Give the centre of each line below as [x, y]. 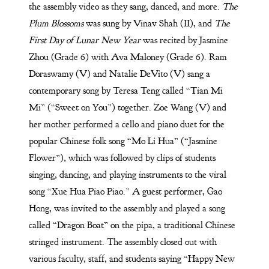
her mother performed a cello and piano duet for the [126, 125]
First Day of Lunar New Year [84, 41]
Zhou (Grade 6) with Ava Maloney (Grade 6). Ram [128, 57]
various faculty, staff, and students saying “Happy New [131, 259]
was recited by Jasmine [184, 41]
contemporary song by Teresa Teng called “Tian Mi [125, 91]
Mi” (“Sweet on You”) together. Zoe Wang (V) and [127, 108]
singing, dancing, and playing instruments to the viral [127, 175]
